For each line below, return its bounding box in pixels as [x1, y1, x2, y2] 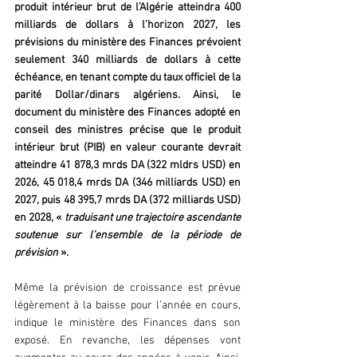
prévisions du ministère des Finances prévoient [14, 36, 241, 50]
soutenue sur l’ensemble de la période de [14, 229, 241, 243]
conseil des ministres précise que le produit [14, 124, 241, 138]
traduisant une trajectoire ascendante [61, 211, 241, 226]
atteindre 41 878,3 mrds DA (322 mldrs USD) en [14, 159, 241, 173]
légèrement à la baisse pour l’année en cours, [14, 299, 241, 313]
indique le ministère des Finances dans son [14, 316, 241, 331]
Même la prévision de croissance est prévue [14, 281, 241, 296]
